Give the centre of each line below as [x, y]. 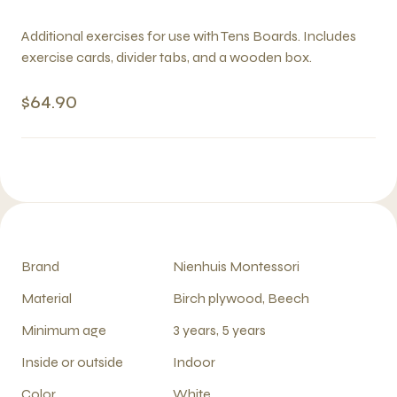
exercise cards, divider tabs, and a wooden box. [167, 57]
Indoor [194, 362]
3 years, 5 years [219, 330]
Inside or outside [72, 362]
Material [47, 298]
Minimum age [64, 330]
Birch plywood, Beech [241, 298]
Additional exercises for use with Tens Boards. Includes [189, 36]
